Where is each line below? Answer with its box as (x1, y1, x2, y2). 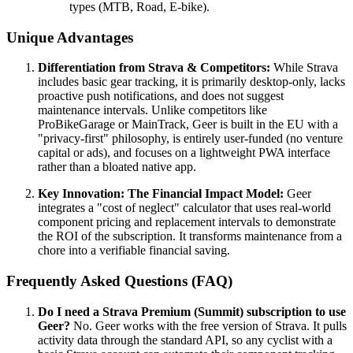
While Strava (270, 61, 338, 75)
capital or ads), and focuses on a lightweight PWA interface (38, 146, 330, 160)
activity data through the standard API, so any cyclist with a (38, 333, 333, 347)
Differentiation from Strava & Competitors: (38, 61, 270, 75)
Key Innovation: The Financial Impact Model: (38, 187, 284, 201)
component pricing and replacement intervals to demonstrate (38, 215, 336, 229)
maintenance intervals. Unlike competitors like (38, 103, 267, 117)
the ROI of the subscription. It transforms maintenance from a (38, 229, 342, 243)
